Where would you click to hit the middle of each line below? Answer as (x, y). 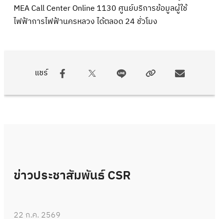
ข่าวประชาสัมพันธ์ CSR (72, 176)
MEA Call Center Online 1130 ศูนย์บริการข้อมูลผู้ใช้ (100, 9)
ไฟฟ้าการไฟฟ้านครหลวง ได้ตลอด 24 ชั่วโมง (86, 22)
